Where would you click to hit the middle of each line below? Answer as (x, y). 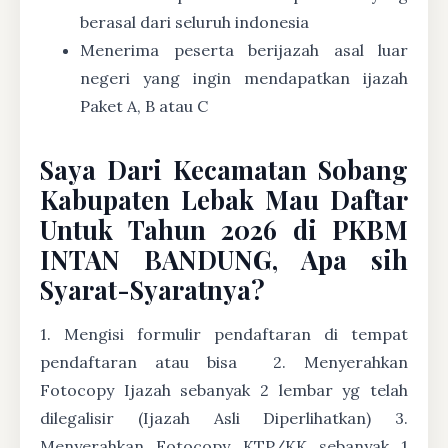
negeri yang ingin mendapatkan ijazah (244, 77)
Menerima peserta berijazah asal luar (244, 49)
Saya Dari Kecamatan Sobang (224, 168)
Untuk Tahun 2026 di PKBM (224, 228)
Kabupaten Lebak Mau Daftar (224, 198)
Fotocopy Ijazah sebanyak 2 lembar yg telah (224, 389)
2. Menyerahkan (331, 361)
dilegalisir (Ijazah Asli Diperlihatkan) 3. (224, 417)
